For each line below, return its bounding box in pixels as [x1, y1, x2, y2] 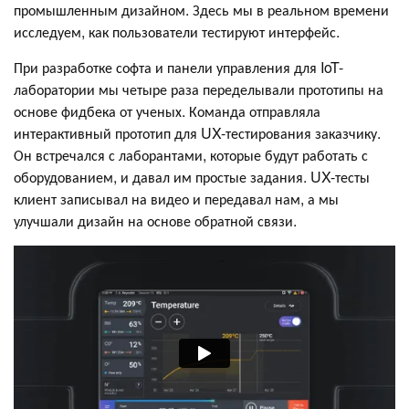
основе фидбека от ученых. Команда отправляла [14, 100, 320, 122]
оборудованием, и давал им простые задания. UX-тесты [14, 166, 370, 188]
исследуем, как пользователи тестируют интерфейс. [14, 21, 340, 43]
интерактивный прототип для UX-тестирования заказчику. [14, 122, 381, 144]
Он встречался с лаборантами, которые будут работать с [14, 144, 368, 166]
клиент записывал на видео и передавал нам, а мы [14, 188, 339, 210]
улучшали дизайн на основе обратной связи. [14, 210, 297, 232]
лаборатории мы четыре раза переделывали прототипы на [14, 79, 383, 100]
